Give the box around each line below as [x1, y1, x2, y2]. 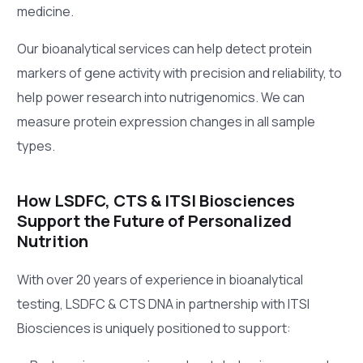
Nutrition [17, 229, 89, 252]
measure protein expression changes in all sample [17, 112, 316, 130]
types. [17, 136, 56, 155]
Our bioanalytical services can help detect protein [17, 39, 313, 58]
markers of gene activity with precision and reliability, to [17, 63, 343, 82]
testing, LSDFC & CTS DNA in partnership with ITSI [17, 294, 310, 313]
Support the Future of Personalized [17, 209, 293, 232]
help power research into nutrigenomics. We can [17, 88, 305, 106]
